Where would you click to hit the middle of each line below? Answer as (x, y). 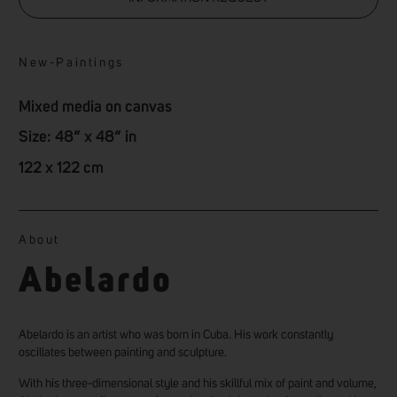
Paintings (90, 63)
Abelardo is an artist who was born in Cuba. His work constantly (176, 335)
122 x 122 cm (61, 168)
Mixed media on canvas (95, 108)
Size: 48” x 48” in (78, 138)
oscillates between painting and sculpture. (123, 353)
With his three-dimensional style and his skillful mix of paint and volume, (198, 383)
